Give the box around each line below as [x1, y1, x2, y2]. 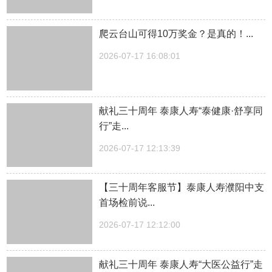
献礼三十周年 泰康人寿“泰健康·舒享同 [99, 105, 263, 116]
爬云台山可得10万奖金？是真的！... [99, 28, 254, 39]
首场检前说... [99, 197, 155, 208]
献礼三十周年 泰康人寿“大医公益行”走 [99, 259, 263, 270]
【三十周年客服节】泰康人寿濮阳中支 [99, 182, 265, 193]
